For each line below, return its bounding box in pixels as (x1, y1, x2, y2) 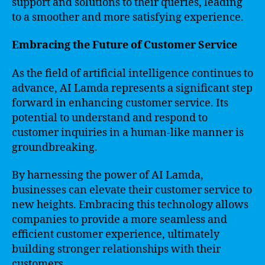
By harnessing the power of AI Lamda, (12, 169, 203, 182)
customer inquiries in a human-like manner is (12, 125, 244, 140)
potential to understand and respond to (12, 111, 208, 125)
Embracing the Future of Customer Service (12, 38, 237, 52)
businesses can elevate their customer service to (12, 183, 252, 197)
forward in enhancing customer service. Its (12, 96, 228, 110)
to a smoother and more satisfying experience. (12, 10, 244, 24)
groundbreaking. (12, 140, 98, 154)
